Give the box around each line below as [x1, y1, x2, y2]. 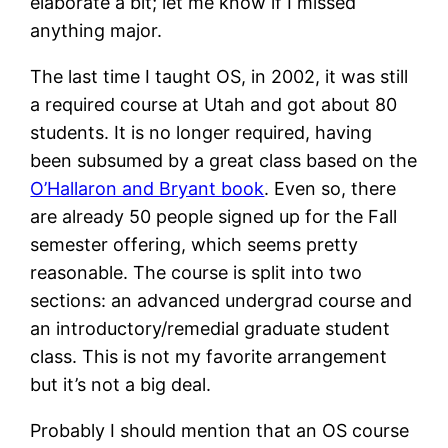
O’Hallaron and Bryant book [30, 177, 265, 199]
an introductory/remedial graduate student [30, 317, 391, 339]
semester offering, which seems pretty [30, 233, 359, 255]
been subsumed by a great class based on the [30, 149, 418, 171]
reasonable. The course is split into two [30, 261, 363, 283]
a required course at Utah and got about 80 [30, 93, 398, 115]
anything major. [30, 19, 163, 41]
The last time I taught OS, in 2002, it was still [30, 65, 409, 87]
